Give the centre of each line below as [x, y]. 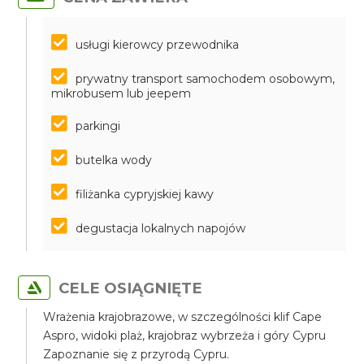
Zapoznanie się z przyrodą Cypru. [136, 354]
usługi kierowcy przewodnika [158, 45]
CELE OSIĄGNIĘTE [131, 288]
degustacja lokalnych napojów [161, 228]
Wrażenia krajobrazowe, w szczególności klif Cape [183, 317]
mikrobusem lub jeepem [121, 93]
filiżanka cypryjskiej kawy [145, 194]
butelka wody [114, 160]
